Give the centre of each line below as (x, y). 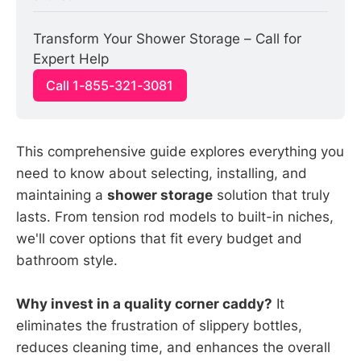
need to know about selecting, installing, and (162, 173)
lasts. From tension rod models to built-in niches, (175, 216)
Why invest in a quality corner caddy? (144, 304)
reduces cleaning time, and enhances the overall (173, 348)
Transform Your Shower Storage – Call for (168, 39)
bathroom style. (67, 260)
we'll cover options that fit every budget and (159, 238)
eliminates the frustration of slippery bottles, (159, 326)
